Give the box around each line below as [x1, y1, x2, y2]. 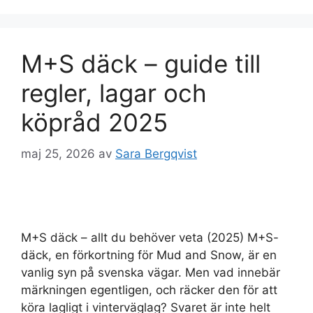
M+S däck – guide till [21, 49, 261, 79]
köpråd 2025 [21, 108, 168, 138]
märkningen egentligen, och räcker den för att [21, 282, 277, 297]
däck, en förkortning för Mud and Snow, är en [21, 247, 277, 262]
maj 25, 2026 [21, 146, 95, 161]
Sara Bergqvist [115, 146, 197, 161]
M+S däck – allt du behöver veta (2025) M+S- [21, 230, 279, 245]
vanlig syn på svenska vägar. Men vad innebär [21, 265, 280, 279]
